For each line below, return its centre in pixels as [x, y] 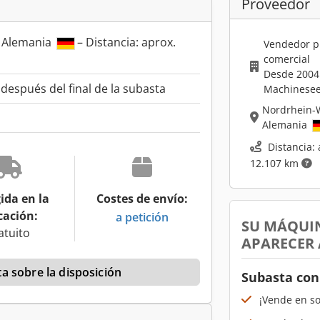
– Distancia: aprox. [125, 42]
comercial [286, 59]
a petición [142, 217]
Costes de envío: [142, 199]
